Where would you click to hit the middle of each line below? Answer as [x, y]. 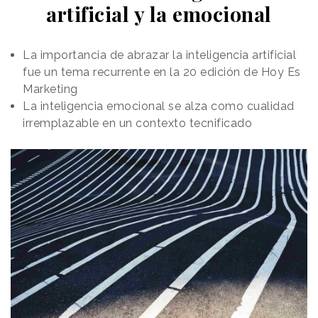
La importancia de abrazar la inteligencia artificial [159, 55]
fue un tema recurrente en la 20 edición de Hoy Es [162, 72]
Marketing [50, 89]
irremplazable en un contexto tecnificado [137, 123]
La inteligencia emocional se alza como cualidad [159, 106]
